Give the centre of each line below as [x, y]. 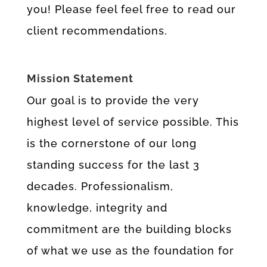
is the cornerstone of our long [111, 143]
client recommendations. [97, 30]
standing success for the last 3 [113, 164]
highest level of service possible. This [133, 122]
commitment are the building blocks [129, 229]
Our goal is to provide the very [113, 100]
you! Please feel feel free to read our [131, 9]
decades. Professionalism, [100, 186]
